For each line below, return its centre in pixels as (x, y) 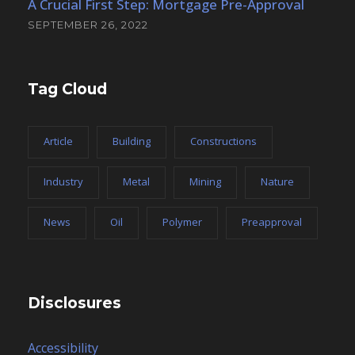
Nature (277, 182)
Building (132, 141)
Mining (205, 182)
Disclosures (74, 303)
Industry (63, 182)
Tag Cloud (67, 90)
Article (58, 141)
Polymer (182, 222)
